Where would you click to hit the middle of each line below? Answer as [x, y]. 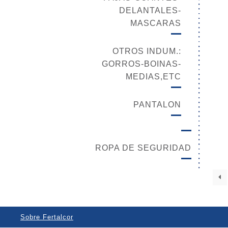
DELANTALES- [150, 10]
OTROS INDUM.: [147, 51]
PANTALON [157, 104]
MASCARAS [156, 23]
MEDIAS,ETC [153, 76]
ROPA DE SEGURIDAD [143, 148]
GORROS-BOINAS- [141, 64]
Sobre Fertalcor [47, 217]
